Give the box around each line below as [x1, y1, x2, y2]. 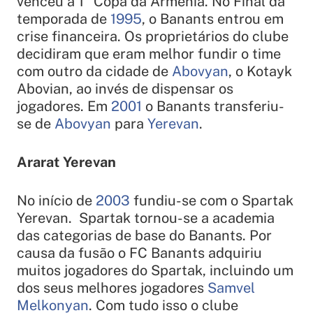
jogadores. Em [17, 98, 111, 115]
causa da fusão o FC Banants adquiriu [17, 245, 262, 262]
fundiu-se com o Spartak [130, 192, 293, 210]
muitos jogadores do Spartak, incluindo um [17, 262, 293, 279]
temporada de [17, 10, 110, 28]
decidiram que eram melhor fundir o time [17, 45, 281, 63]
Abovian [17, 80, 69, 98]
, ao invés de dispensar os [69, 80, 233, 98]
